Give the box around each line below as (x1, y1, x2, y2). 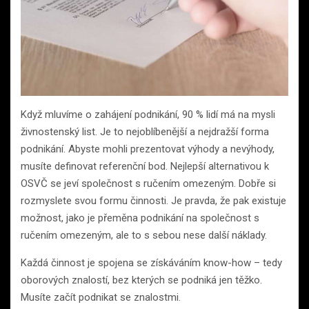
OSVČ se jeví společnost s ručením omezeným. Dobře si (21, 177, 276, 190)
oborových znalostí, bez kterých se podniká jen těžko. (21, 273, 262, 286)
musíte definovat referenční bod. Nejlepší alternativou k (21, 159, 269, 172)
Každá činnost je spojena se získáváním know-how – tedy (21, 256, 282, 269)
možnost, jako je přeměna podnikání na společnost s (21, 211, 259, 224)
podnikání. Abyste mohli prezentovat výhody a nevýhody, (21, 142, 275, 155)
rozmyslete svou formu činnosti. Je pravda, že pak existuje (21, 194, 286, 207)
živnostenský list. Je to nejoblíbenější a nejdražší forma (21, 125, 269, 138)
